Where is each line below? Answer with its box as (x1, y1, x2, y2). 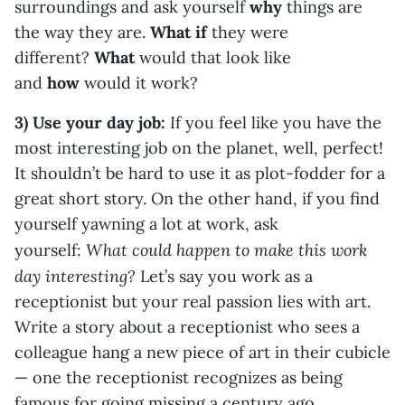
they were (207, 21, 288, 42)
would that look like (135, 46, 291, 68)
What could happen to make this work (86, 238, 367, 260)
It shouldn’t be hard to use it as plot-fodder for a (14, 162, 385, 184)
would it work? (80, 71, 198, 93)
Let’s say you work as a (140, 265, 313, 287)
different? (14, 46, 94, 68)
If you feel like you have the (165, 111, 381, 133)
